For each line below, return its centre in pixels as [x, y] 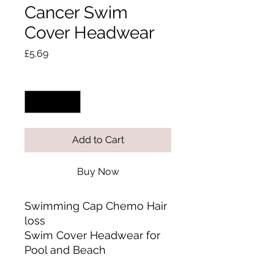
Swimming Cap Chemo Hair [96, 206]
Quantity [41, 80]
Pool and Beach [65, 250]
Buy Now [98, 172]
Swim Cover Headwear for [92, 235]
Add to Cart [98, 140]
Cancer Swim [76, 13]
